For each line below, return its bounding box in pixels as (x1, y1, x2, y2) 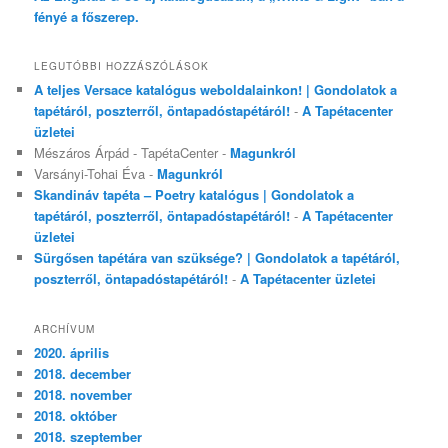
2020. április (34, 342, 110, 362)
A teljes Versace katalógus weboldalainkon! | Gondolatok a (34, 80, 398, 100)
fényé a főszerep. (34, 6, 140, 26)
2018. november (34, 384, 133, 404)
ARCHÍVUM (34, 321, 96, 336)
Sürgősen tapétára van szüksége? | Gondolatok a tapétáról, (34, 248, 401, 268)
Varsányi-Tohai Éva (34, 164, 146, 184)
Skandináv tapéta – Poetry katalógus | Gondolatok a (34, 185, 355, 205)
